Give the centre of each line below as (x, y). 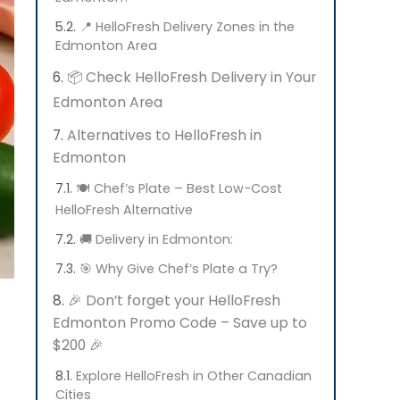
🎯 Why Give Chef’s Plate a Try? (179, 269)
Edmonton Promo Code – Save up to (180, 323)
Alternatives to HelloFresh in (164, 135)
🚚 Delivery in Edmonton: (156, 239)
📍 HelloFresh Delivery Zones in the (187, 27)
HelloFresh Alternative (124, 210)
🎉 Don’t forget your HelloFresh (174, 300)
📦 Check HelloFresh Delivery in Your (192, 77)
